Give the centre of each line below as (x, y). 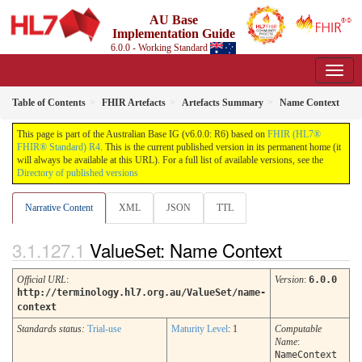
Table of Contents (49, 103)
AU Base (173, 20)
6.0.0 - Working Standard (161, 48)
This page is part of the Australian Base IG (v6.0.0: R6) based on (142, 134)
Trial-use (104, 329)
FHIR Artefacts (134, 103)
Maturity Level (200, 329)
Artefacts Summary (223, 103)
